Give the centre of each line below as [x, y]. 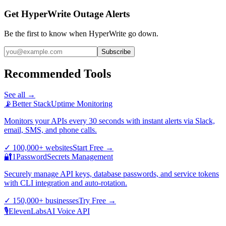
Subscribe [116, 51]
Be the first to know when [46, 33]
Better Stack [32, 104]
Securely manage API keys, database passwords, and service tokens [111, 174]
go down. [142, 33]
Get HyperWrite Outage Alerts [67, 14]
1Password [30, 157]
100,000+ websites [43, 148]
